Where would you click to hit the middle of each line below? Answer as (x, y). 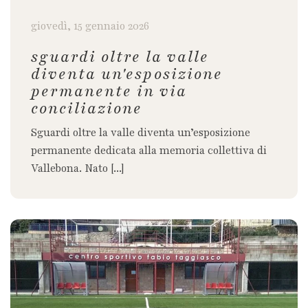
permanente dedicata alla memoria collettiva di (149, 151)
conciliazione (87, 109)
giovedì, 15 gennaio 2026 (90, 27)
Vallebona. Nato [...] (77, 169)
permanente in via (109, 92)
